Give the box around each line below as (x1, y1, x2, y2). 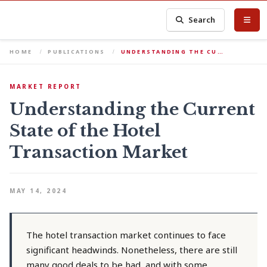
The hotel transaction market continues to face (26, 229, 226, 241)
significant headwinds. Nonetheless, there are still (26, 244, 237, 256)
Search (188, 14, 216, 25)
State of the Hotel (10, 120, 161, 141)
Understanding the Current (10, 99, 255, 120)
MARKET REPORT (10, 82, 82, 91)
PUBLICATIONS (48, 48, 105, 55)
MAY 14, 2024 (10, 187, 67, 195)
